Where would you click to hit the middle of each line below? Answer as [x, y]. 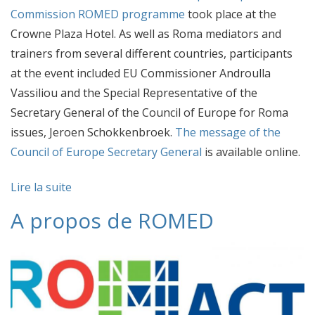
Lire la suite [41, 187]
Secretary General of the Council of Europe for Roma [149, 112]
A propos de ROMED [112, 220]
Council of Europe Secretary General [106, 152]
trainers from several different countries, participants [152, 53]
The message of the [228, 132]
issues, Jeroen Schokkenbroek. [93, 132]
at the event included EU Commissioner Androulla [141, 73]
